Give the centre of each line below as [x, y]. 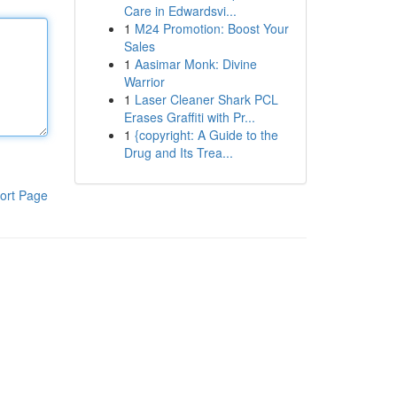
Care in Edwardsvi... [180, 11]
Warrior [144, 82]
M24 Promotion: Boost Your [211, 28]
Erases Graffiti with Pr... [189, 117]
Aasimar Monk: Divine [195, 64]
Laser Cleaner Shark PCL [206, 99]
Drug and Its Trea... [178, 152]
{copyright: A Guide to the [206, 135]
